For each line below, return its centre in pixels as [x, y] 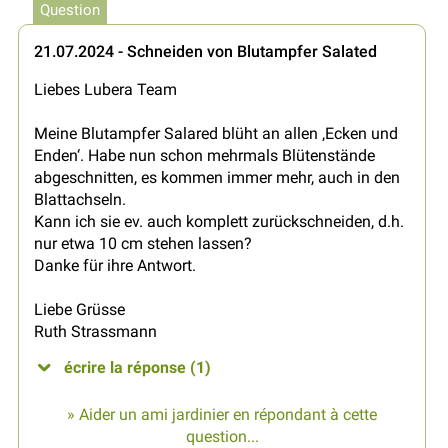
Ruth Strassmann [95, 331]
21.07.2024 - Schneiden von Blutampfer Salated [205, 51]
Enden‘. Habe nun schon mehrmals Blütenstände [204, 155]
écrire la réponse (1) [137, 367]
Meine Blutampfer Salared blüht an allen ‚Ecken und [216, 133]
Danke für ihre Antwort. [115, 265]
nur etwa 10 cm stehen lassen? [143, 243]
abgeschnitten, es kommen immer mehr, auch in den [217, 177]
